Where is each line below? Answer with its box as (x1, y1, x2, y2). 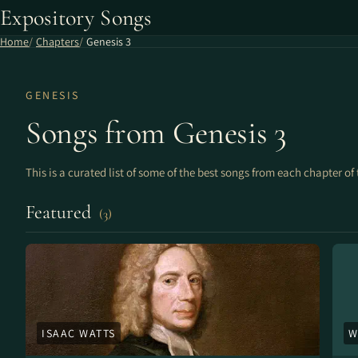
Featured (26, 201, 96, 224)
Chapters (36, 34, 79, 49)
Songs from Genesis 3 (26, 113, 287, 152)
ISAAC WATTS (42, 326, 116, 340)
